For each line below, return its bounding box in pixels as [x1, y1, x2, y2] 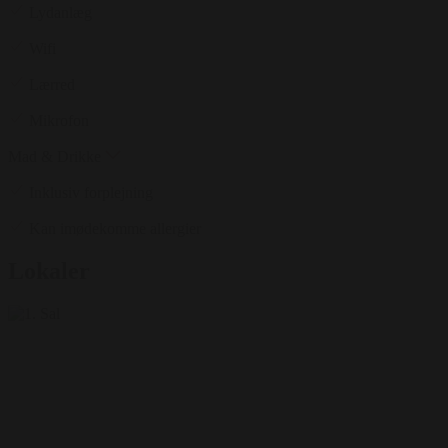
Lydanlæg [25, 3, 92, 21]
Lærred [25, 75, 75, 93]
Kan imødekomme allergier [29, 219, 201, 237]
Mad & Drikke [8, 147, 105, 165]
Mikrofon [25, 111, 89, 129]
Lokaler [8, 257, 90, 284]
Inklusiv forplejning [29, 183, 153, 201]
